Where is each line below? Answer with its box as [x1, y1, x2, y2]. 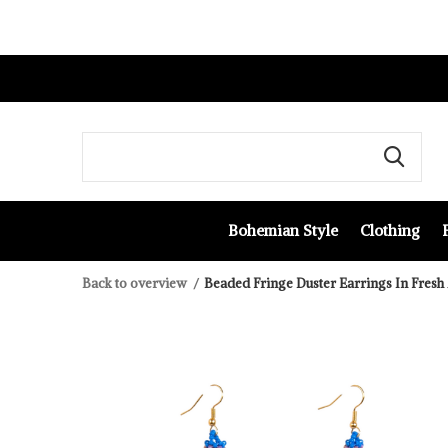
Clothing [359, 220, 420, 240]
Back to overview [82, 275, 187, 292]
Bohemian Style [227, 220, 338, 240]
